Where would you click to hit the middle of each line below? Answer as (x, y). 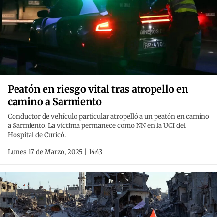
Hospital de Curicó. (37, 135)
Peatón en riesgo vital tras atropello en (98, 89)
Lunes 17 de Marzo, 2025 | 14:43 (55, 152)
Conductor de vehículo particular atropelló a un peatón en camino (108, 117)
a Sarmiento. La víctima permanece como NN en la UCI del (97, 126)
